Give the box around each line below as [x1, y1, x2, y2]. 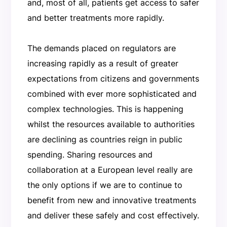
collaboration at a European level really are [27, 165, 193, 175]
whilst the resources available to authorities [27, 119, 195, 130]
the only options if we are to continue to [27, 180, 182, 191]
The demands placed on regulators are [27, 43, 176, 54]
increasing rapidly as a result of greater [27, 58, 178, 69]
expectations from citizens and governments [27, 73, 199, 84]
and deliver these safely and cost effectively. [27, 210, 199, 221]
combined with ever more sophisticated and [27, 89, 197, 99]
